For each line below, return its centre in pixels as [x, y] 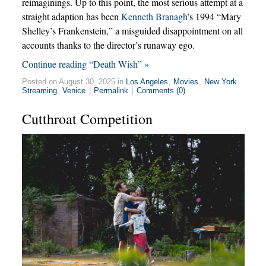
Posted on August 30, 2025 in [74, 81]
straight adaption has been [71, 16]
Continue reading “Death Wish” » [85, 64]
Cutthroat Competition [87, 118]
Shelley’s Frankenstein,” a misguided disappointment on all [132, 30]
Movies [186, 81]
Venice [74, 90]
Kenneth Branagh [154, 16]
